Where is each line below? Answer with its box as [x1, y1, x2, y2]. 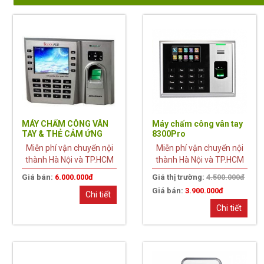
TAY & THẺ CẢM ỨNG [21, 128, 103, 138]
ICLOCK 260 [21, 138, 68, 148]
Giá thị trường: [152, 172, 207, 181]
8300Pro [152, 128, 186, 138]
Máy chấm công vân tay [152, 118, 243, 128]
